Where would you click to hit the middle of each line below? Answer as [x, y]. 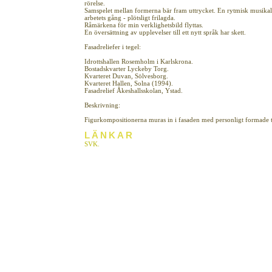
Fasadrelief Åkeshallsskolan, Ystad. [134, 90]
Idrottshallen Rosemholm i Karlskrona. [139, 61]
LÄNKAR [109, 135]
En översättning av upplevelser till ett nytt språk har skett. [165, 32]
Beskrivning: [102, 105]
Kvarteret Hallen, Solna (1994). [129, 83]
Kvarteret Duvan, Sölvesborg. [126, 76]
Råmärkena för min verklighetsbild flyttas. [144, 25]
